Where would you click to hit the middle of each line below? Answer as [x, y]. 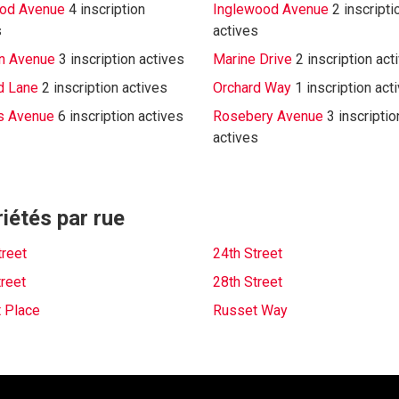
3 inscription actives [121, 59]
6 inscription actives [120, 116]
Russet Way [250, 310]
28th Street [248, 282]
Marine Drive [252, 59]
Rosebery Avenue [268, 116]
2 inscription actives [104, 88]
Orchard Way [252, 88]
